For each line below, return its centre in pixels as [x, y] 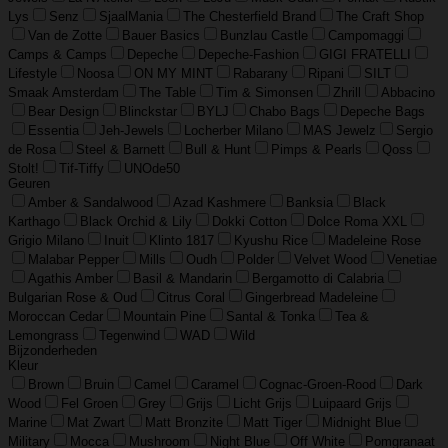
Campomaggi [366, 36]
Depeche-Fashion [248, 55]
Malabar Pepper [73, 260]
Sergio [414, 131]
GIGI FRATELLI [365, 55]
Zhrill [347, 93]
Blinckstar [148, 112]
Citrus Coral [191, 298]
